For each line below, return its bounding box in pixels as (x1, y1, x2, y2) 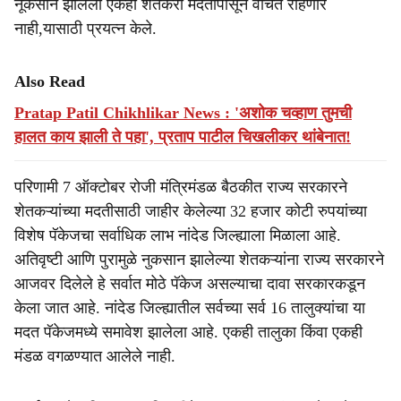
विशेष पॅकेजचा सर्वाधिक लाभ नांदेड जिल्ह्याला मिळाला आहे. (14, 226, 341, 244)
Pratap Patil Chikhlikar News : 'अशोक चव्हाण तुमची (14, 104, 352, 122)
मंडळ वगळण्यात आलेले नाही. (14, 347, 175, 365)
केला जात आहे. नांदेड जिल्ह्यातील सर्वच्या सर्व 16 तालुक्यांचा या (14, 299, 365, 317)
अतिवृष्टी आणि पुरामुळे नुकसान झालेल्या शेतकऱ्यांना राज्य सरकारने (14, 251, 384, 269)
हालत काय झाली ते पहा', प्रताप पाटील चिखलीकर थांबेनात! (14, 128, 351, 146)
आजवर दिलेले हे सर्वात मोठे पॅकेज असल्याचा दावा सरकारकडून (14, 275, 365, 293)
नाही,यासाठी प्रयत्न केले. (14, 20, 157, 38)
